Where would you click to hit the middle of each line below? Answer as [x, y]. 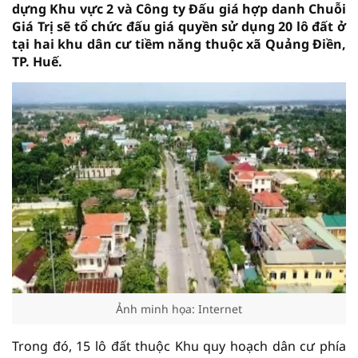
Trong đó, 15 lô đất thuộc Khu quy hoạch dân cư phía [179, 346]
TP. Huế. [37, 62]
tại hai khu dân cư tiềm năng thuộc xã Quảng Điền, [179, 44]
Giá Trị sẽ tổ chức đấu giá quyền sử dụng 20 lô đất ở [179, 26]
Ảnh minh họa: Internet [179, 309]
